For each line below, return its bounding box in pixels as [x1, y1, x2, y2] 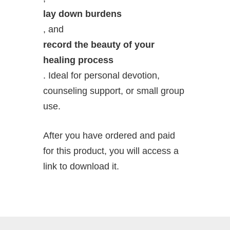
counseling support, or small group [43, 86, 184, 97]
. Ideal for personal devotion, [43, 70, 160, 81]
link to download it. [43, 161, 119, 172]
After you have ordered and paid [43, 130, 175, 141]
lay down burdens [43, 9, 122, 20]
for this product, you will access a [43, 146, 179, 157]
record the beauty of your [43, 40, 155, 50]
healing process [43, 55, 113, 66]
